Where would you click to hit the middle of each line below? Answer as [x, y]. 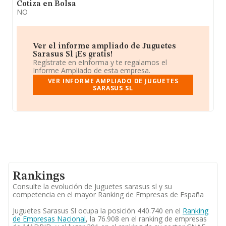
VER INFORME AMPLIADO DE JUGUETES [113, 81]
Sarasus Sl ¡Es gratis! [73, 54]
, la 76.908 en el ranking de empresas [146, 219]
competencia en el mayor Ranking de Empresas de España [108, 194]
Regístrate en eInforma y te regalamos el [100, 62]
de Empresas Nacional [49, 219]
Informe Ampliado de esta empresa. [92, 70]
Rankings [39, 177]
